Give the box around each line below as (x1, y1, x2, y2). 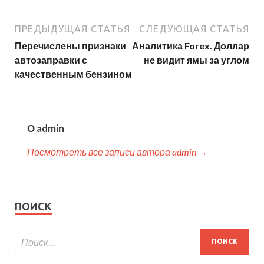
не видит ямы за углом (144, 54, 249, 65)
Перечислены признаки (15, 39, 126, 51)
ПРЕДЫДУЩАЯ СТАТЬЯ (15, 23, 130, 34)
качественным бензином (15, 68, 132, 80)
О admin (27, 121, 64, 134)
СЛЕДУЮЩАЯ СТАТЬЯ (139, 23, 249, 34)
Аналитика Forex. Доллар (132, 39, 249, 51)
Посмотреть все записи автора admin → (27, 146, 207, 157)
